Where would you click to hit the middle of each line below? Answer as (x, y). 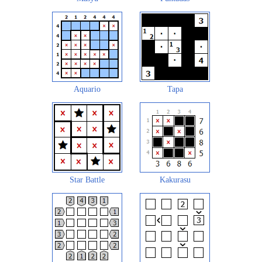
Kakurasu (175, 180)
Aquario (87, 89)
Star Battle (87, 180)
